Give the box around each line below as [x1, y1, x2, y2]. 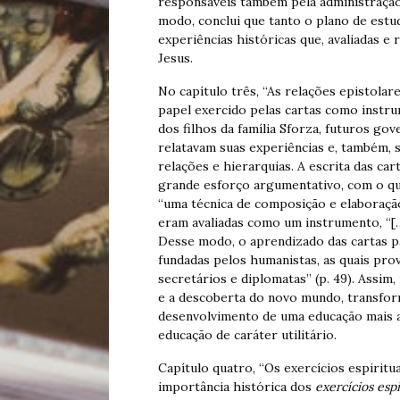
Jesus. [158, 50, 193, 67]
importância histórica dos [158, 379, 315, 396]
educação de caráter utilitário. [158, 327, 337, 344]
